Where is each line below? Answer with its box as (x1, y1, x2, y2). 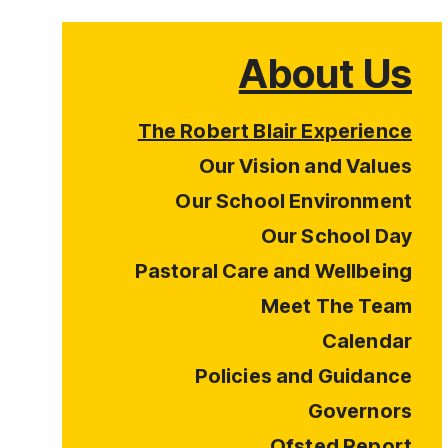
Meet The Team (260, 294, 412, 318)
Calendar (321, 329, 412, 353)
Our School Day (260, 224, 412, 248)
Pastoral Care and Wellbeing (134, 259, 412, 283)
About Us (238, 49, 412, 98)
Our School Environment (175, 189, 412, 213)
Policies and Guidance (194, 364, 412, 388)
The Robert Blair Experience (137, 119, 412, 143)
